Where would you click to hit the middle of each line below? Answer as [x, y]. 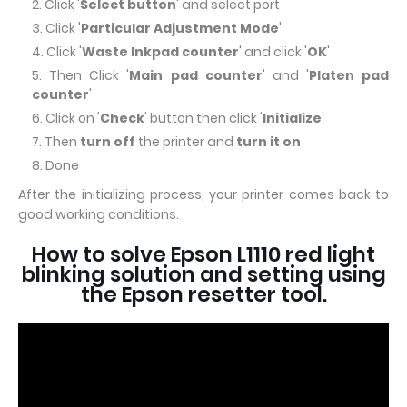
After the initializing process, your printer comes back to [203, 194]
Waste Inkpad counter [160, 52]
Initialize [292, 118]
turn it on [268, 142]
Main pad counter [196, 75]
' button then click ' [203, 118]
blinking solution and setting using [203, 274]
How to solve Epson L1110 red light [203, 254]
